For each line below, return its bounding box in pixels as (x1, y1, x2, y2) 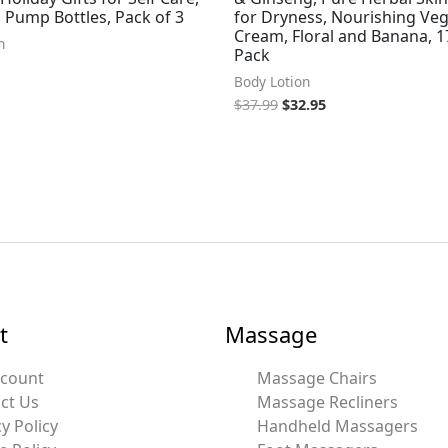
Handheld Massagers (256, 415, 418, 438)
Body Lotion (234, 71, 310, 91)
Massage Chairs (256, 367, 377, 390)
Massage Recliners (256, 391, 398, 414)
